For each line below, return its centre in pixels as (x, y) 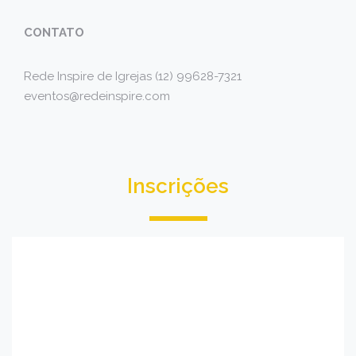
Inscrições (178, 186)
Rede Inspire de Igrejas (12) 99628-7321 (133, 76)
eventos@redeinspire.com (97, 96)
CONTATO (54, 33)
